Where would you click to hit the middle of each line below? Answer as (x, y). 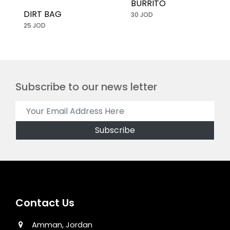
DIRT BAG (43, 14)
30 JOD (142, 14)
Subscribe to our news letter (86, 87)
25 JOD (35, 26)
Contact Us (45, 203)
